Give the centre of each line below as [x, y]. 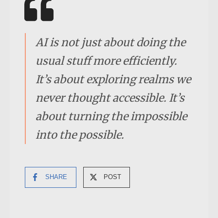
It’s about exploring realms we [113, 79]
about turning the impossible [111, 116]
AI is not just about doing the [110, 42]
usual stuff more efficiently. [106, 61]
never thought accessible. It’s [110, 98]
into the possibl [76, 135]
